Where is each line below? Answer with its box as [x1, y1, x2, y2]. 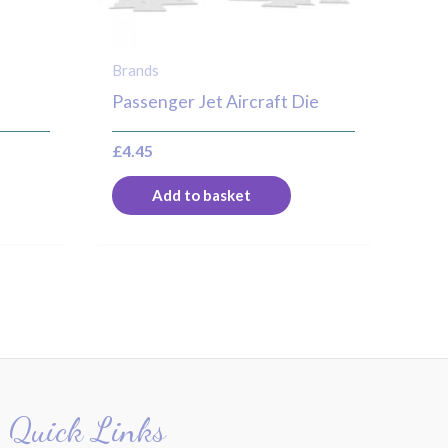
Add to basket [152, 186, 252, 205]
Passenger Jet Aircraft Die [112, 91, 320, 113]
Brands [112, 60, 160, 79]
